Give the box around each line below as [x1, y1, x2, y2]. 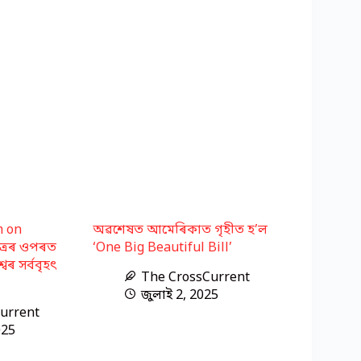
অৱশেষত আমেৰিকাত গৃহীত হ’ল [93, 221, 268, 239]
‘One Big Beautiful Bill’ [93, 239, 233, 257]
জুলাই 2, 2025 [141, 286, 219, 305]
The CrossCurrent [141, 268, 251, 287]
